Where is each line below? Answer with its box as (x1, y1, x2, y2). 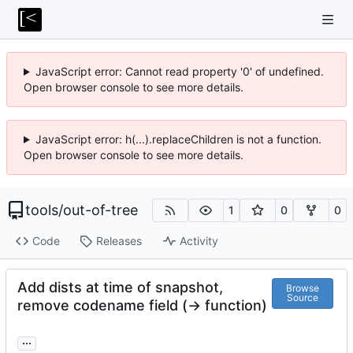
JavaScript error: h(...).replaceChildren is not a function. (35, 132, 321, 146)
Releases (95, 234, 142, 248)
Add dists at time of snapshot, (17, 278, 223, 295)
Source (286, 292, 318, 304)
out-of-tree (63, 202, 138, 218)
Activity (179, 234, 218, 248)
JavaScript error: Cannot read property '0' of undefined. (35, 65, 324, 78)
